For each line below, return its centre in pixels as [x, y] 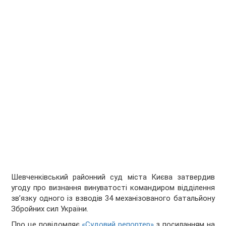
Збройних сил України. [50, 209]
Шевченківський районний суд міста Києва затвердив [113, 177]
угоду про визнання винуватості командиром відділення [113, 188]
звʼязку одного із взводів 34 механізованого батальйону [113, 199]
